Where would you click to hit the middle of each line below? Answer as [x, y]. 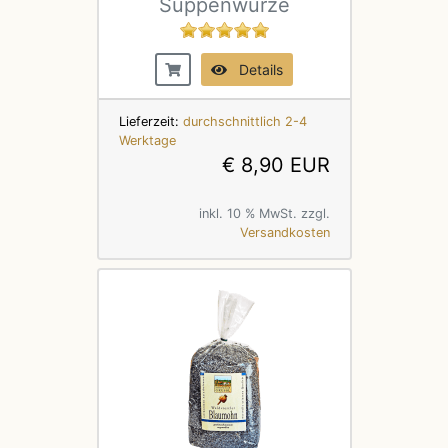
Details [255, 69]
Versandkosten [284, 232]
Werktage [147, 140]
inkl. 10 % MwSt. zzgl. [264, 213]
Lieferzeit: [150, 121]
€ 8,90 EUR [275, 164]
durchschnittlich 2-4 [244, 121]
